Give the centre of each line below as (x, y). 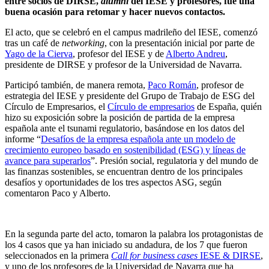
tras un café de (33, 43)
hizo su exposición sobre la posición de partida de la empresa (120, 117)
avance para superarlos (48, 160)
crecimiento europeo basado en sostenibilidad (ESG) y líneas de (125, 150)
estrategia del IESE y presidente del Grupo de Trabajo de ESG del (130, 95)
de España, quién (228, 106)
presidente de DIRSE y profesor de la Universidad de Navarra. (123, 64)
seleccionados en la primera (58, 255)
